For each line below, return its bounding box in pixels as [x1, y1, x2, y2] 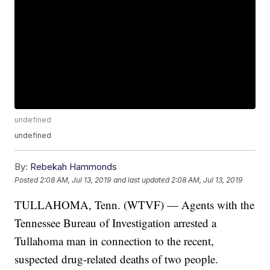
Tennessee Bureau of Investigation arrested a [14, 215, 217, 231]
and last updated [113, 175, 170, 184]
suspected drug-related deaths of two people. [14, 251, 219, 267]
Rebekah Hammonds [30, 161, 118, 173]
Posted [14, 175, 40, 184]
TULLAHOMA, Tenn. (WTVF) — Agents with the [14, 197, 255, 213]
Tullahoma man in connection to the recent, [14, 233, 215, 249]
